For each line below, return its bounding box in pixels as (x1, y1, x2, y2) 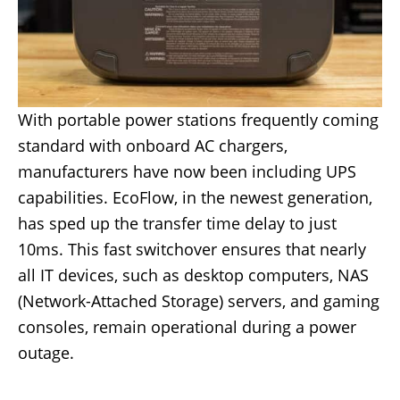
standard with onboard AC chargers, (18, 135, 287, 157)
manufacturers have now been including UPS (18, 161, 356, 183)
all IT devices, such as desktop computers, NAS (18, 264, 369, 287)
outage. (18, 342, 74, 364)
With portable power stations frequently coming (18, 109, 379, 131)
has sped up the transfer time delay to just (18, 212, 337, 235)
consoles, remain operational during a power (18, 316, 356, 338)
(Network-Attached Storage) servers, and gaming (18, 290, 379, 312)
